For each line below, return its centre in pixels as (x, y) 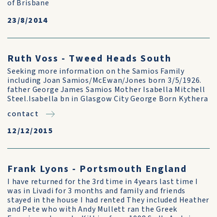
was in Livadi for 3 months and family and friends (97, 191)
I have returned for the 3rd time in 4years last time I (103, 182)
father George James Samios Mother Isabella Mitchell (106, 90)
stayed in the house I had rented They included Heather (108, 200)
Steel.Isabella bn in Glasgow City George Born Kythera (108, 99)
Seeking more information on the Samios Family (96, 71)
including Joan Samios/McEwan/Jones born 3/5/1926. (105, 80)
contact (23, 114)
